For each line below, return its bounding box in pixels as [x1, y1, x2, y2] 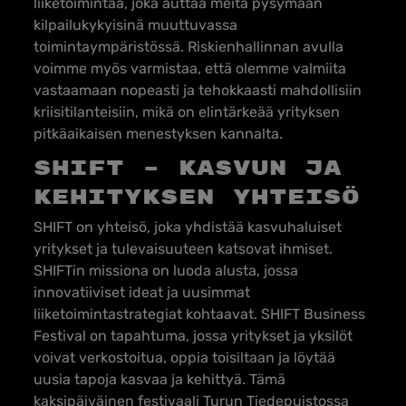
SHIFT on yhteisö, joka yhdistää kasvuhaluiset [34, 218, 342, 236]
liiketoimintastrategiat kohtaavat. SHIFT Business [34, 305, 365, 323]
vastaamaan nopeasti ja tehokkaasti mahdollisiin [34, 82, 362, 99]
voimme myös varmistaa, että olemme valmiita [34, 60, 346, 77]
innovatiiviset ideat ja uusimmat [34, 284, 250, 301]
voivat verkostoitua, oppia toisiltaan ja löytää [34, 349, 335, 366]
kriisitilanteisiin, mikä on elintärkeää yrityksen [34, 103, 340, 121]
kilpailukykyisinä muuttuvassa [34, 16, 237, 34]
